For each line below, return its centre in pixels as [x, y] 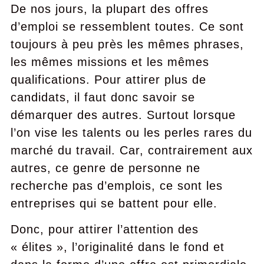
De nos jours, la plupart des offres [109, 9]
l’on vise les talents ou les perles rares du [131, 133]
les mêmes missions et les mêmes [110, 62]
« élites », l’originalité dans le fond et [117, 247]
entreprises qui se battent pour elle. [114, 203]
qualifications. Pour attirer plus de [108, 80]
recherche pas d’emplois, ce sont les [116, 186]
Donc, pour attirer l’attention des [104, 229]
